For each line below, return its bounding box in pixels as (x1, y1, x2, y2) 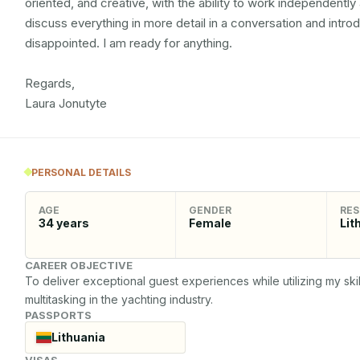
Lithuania (51, 330, 105, 344)
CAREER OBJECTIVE (25, 258, 133, 272)
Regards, (25, 76, 78, 91)
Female (189, 215, 232, 230)
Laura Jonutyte (25, 96, 107, 111)
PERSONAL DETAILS (31, 166, 131, 178)
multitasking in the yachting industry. (25, 292, 213, 306)
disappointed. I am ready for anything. (25, 35, 232, 51)
